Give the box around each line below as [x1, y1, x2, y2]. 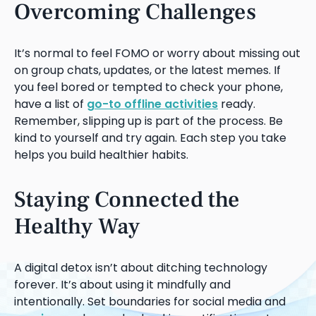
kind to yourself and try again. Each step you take [14, 130, 286, 147]
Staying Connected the [14, 185, 240, 215]
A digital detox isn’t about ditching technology [14, 260, 267, 276]
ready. [218, 96, 255, 113]
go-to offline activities [87, 96, 218, 113]
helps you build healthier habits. [14, 147, 188, 164]
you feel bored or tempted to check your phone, [14, 79, 283, 96]
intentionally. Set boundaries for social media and [14, 293, 286, 310]
